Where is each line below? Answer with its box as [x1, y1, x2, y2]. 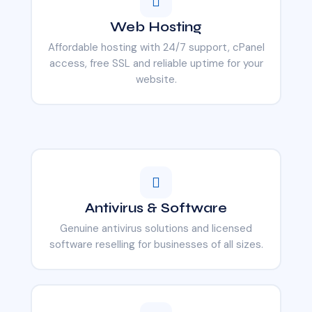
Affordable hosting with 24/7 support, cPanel [47, 40, 265, 54]
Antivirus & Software [85, 198, 227, 217]
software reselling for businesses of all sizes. [49, 237, 263, 251]
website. [135, 72, 177, 86]
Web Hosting [110, 17, 202, 36]
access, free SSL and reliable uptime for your [49, 56, 263, 70]
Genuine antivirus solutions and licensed [60, 221, 252, 235]
